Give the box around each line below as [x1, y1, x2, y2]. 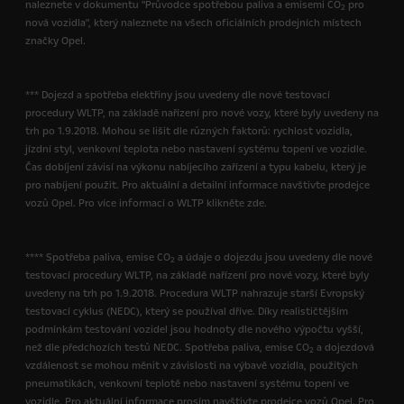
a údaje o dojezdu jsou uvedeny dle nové [175, 251, 372, 264]
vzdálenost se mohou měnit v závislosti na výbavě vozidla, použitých [25, 359, 358, 372]
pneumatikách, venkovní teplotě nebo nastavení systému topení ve [25, 377, 349, 390]
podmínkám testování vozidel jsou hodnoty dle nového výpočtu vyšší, [25, 323, 363, 336]
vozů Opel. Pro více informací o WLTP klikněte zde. [25, 197, 267, 210]
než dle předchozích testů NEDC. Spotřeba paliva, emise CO [25, 341, 309, 354]
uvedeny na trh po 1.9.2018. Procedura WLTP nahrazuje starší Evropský [25, 287, 364, 300]
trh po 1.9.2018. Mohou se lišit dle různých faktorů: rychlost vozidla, [25, 124, 353, 138]
